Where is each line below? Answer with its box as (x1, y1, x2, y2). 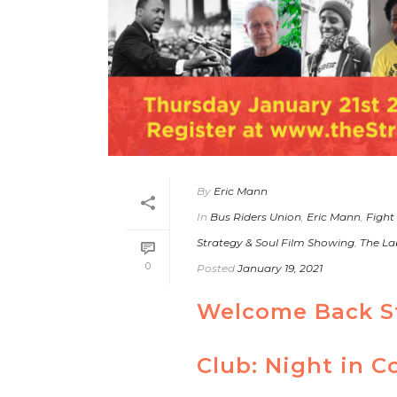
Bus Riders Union (210, 209, 301, 223)
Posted (197, 261, 235, 275)
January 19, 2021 (237, 261, 323, 275)
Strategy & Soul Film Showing (197, 235, 354, 249)
